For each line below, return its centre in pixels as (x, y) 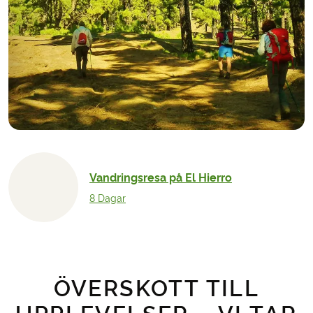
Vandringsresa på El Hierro (161, 177)
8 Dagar (108, 198)
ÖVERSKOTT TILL (156, 289)
